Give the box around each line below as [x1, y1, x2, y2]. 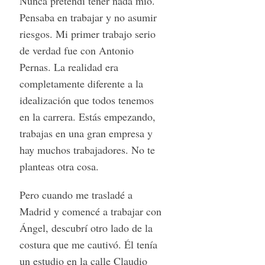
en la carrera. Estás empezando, [19, 109, 156, 124]
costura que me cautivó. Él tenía [19, 237, 157, 251]
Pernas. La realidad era [19, 59, 118, 74]
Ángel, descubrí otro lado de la [19, 220, 153, 235]
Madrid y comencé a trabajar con [19, 203, 161, 218]
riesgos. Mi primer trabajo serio [19, 26, 156, 41]
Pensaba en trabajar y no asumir [19, 9, 157, 24]
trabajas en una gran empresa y [19, 125, 153, 140]
